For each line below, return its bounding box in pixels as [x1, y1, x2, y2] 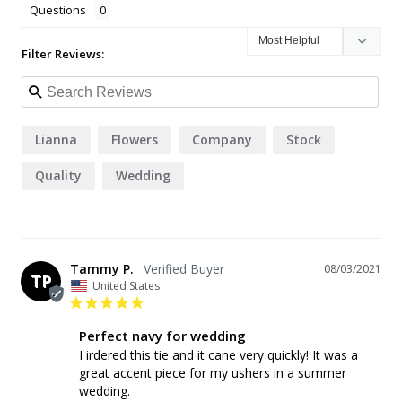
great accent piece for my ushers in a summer [79, 364, 346, 382]
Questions [30, 2, 86, 19]
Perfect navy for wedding [79, 327, 246, 345]
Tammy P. [70, 260, 134, 278]
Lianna [35, 131, 77, 149]
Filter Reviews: [22, 46, 104, 63]
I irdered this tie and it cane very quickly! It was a [79, 346, 358, 364]
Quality [35, 167, 82, 185]
